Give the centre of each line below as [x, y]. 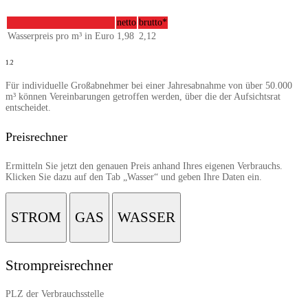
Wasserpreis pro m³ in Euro [61, 36]
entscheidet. [28, 108]
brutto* [153, 22]
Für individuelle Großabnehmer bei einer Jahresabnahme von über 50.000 [149, 86]
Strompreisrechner [59, 266]
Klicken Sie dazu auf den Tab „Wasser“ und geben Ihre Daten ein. [134, 177]
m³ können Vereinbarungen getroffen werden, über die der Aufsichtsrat [143, 97]
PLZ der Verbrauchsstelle [55, 294]
